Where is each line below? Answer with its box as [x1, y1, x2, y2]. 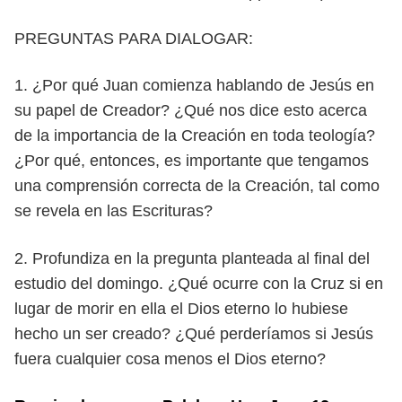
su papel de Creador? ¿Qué [14, 101, 219, 119]
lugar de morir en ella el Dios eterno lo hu [14, 300, 310, 318]
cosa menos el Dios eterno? [126, 350, 326, 368]
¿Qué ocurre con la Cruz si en [168, 275, 383, 293]
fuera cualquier [14, 350, 126, 368]
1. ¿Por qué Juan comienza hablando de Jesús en [14, 76, 374, 94]
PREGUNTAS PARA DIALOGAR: [14, 30, 253, 48]
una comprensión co [14, 177, 160, 195]
